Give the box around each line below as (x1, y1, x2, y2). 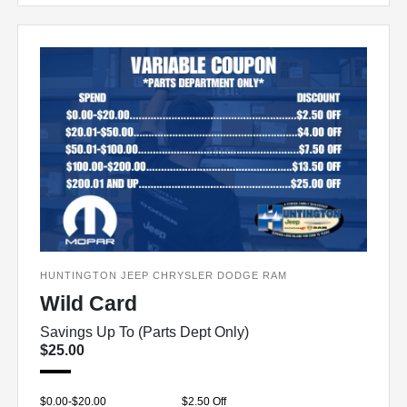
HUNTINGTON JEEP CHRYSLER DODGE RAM (40, 269, 288, 281)
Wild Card (40, 291, 138, 315)
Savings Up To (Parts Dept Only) (40, 323, 250, 340)
